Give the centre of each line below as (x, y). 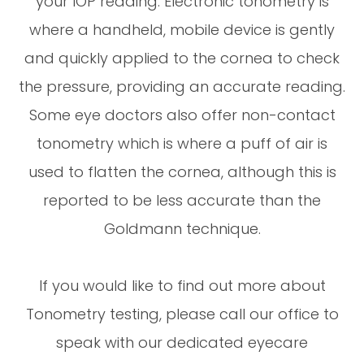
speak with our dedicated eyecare (182, 342)
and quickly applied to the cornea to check (182, 58)
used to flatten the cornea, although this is (182, 171)
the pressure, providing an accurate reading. (182, 86)
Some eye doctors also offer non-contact (182, 115)
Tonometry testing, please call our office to (182, 314)
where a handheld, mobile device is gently (182, 29)
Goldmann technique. (182, 228)
